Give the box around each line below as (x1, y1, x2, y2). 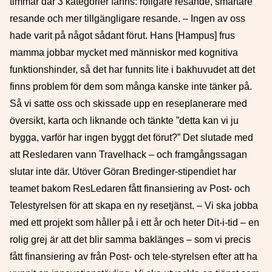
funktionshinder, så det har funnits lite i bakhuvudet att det (10, 64, 255, 75)
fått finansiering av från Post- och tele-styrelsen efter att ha (10, 251, 257, 262)
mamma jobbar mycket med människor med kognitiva (10, 47, 238, 58)
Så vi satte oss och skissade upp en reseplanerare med (10, 98, 247, 109)
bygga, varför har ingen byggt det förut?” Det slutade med (10, 132, 253, 143)
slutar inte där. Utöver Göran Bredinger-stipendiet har (10, 166, 236, 177)
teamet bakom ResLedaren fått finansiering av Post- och (10, 183, 250, 194)
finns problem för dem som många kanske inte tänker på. (10, 81, 252, 92)
